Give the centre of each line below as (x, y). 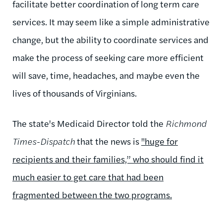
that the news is (108, 141)
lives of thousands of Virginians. (75, 93)
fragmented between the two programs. (92, 194)
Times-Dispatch (44, 141)
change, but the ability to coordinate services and (111, 39)
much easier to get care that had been (88, 176)
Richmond (186, 123)
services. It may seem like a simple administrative (111, 21)
